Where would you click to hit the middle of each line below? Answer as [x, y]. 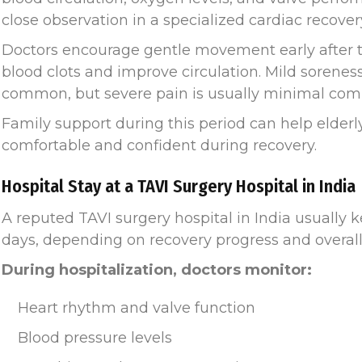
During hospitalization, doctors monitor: [157, 270]
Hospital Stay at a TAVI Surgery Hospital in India [179, 187]
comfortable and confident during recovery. [159, 146]
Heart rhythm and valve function [137, 308]
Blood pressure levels [95, 338]
